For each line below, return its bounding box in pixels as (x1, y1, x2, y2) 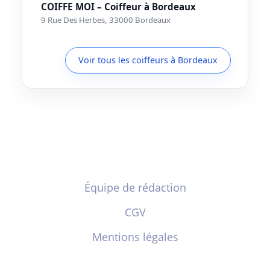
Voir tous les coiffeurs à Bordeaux (78, 54, 218, 66)
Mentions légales (92, 229, 178, 244)
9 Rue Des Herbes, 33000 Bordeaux (41, 14, 171, 25)
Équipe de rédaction (84, 180, 186, 195)
